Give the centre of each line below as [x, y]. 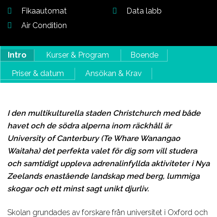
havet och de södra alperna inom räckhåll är [89, 126]
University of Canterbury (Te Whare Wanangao [94, 138]
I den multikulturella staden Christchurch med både [104, 113]
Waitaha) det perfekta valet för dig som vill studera [102, 151]
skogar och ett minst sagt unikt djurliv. [78, 189]
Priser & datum [38, 73]
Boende [144, 55]
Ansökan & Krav [113, 73]
